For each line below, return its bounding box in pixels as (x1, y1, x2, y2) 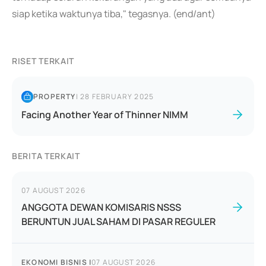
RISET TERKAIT (12, 55, 75, 66)
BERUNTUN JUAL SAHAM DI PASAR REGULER (21, 215, 216, 228)
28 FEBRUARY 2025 (80, 91, 154, 102)
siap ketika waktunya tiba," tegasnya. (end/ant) (12, 7, 216, 20)
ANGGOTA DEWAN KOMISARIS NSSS (21, 201, 181, 214)
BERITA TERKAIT (12, 150, 80, 161)
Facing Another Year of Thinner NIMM (21, 108, 188, 121)
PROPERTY (33, 91, 76, 102)
